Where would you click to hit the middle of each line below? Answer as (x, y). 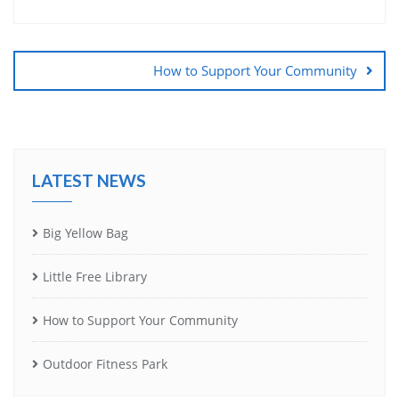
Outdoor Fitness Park (105, 363)
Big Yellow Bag (85, 232)
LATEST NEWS (89, 180)
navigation (64, 57)
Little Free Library (95, 276)
